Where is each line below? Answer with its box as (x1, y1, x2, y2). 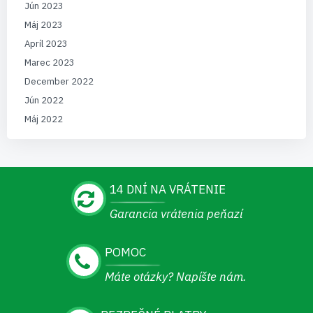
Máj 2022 (24, 112, 63, 125)
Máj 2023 (24, 18, 63, 31)
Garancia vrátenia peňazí (109, 206, 242, 221)
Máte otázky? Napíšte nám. (105, 269, 247, 284)
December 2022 (24, 75, 94, 87)
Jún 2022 (24, 94, 64, 106)
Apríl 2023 (24, 37, 68, 50)
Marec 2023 (24, 56, 75, 68)
